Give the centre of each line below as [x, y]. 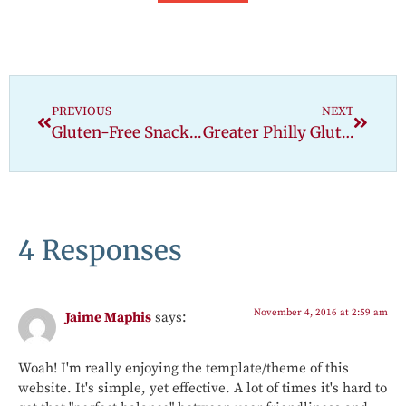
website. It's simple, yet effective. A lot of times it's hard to [203, 388]
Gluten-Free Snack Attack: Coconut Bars [195, 132]
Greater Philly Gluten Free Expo [347, 132]
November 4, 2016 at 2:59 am [321, 312]
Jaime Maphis [108, 317]
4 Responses [100, 250]
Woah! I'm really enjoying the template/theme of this [184, 368]
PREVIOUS [82, 111]
